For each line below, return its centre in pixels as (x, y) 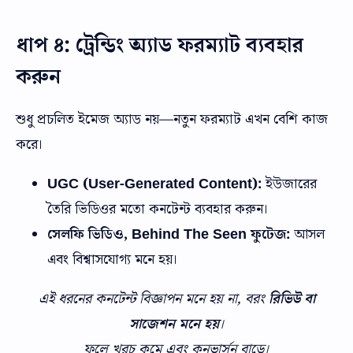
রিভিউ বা (292, 299)
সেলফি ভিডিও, (89, 234)
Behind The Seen (191, 234)
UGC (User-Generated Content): (154, 184)
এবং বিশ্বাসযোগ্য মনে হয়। (113, 259)
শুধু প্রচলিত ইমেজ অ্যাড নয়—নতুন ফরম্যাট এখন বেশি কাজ (172, 119)
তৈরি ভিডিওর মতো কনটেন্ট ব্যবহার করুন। (158, 209)
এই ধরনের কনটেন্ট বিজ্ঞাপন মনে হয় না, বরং (153, 299)
